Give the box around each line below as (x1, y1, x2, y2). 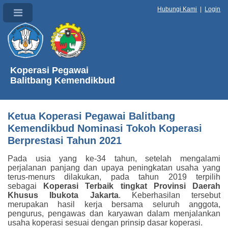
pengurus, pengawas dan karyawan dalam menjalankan (8, 209, 220, 218)
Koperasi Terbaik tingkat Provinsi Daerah (43, 181, 221, 190)
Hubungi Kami (157, 6, 197, 13)
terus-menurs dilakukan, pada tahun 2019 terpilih (8, 172, 220, 181)
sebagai (8, 181, 44, 190)
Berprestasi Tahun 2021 (8, 134, 122, 146)
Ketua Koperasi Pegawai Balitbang (8, 110, 175, 122)
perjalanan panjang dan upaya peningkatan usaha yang (8, 163, 220, 172)
